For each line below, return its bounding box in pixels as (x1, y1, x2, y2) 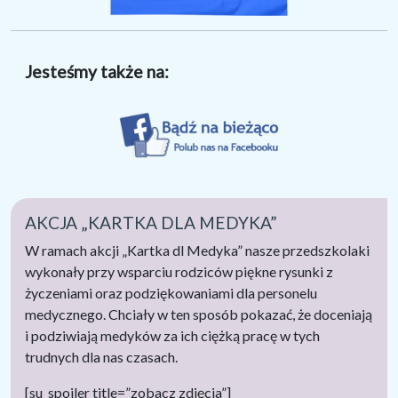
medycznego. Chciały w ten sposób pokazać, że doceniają (25, 306, 372, 323)
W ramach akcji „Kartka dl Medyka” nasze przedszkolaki (25, 242, 370, 259)
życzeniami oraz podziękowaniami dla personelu (25, 284, 317, 302)
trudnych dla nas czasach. (25, 348, 178, 366)
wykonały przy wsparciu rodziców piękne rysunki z (25, 263, 333, 281)
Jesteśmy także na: (25, 61, 169, 83)
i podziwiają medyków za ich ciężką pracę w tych (25, 327, 320, 345)
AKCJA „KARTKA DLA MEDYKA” (25, 212, 277, 234)
